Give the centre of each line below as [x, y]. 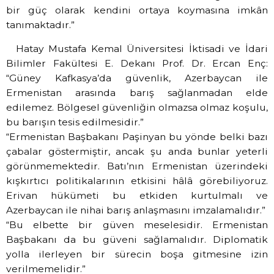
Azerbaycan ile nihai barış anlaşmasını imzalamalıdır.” [136, 210]
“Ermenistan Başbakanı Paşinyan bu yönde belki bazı [137, 136]
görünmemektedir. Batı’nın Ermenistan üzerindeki [137, 166]
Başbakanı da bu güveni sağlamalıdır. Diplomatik [137, 239]
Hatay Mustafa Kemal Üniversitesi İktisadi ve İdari [142, 48]
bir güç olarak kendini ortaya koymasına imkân [137, 10]
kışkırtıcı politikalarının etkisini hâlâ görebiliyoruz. [137, 180]
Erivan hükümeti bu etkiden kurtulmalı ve [137, 195]
